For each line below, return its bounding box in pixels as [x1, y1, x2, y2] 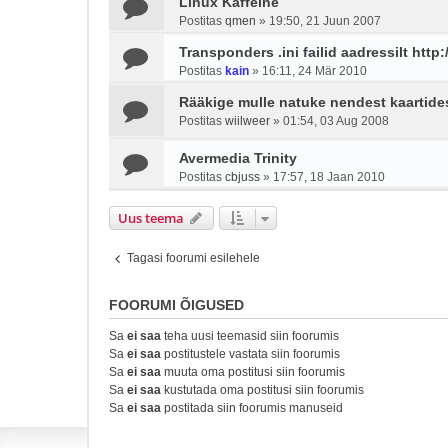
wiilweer [225, 114, 270, 128]
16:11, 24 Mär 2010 [262, 64, 367, 78]
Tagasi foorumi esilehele [127, 251, 260, 265]
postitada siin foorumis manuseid [161, 401, 343, 415]
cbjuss [225, 170, 260, 184]
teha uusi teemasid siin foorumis [161, 329, 339, 343]
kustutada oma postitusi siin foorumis [161, 383, 364, 397]
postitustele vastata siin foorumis [161, 347, 340, 361]
